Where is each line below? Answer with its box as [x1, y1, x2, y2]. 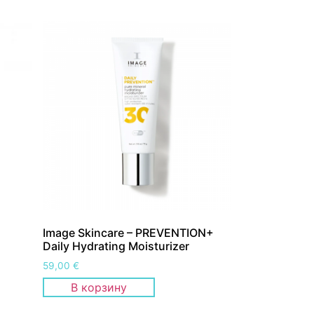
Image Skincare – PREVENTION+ [43, 226, 214, 240]
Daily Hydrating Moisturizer [43, 239, 189, 254]
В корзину [71, 280, 127, 294]
